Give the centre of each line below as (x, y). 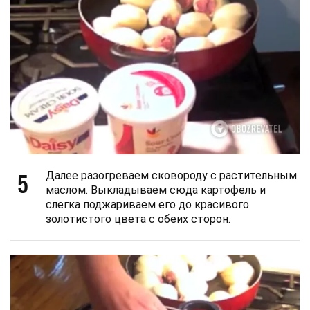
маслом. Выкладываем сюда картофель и (156, 190)
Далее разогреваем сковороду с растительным (171, 175)
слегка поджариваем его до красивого (147, 204)
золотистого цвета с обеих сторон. (138, 219)
